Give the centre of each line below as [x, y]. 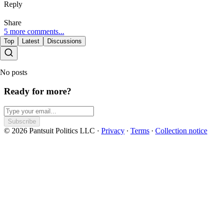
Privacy [113, 130]
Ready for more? [38, 91]
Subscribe [22, 121]
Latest [31, 41]
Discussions [64, 41]
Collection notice [181, 130]
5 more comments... [34, 32]
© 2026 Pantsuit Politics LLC [49, 130]
